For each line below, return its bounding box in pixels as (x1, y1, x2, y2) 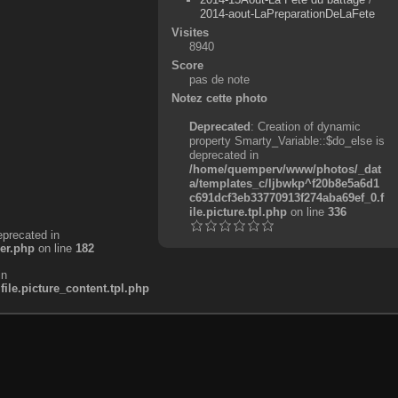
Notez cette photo (171, 91, 267, 105)
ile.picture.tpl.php (188, 204, 287, 219)
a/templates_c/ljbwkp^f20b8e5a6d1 (188, 176, 379, 190)
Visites (171, 25, 209, 39)
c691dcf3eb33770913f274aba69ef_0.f (188, 190, 384, 204)
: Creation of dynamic (250, 119, 361, 133)
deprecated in (188, 147, 259, 162)
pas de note (188, 72, 250, 86)
